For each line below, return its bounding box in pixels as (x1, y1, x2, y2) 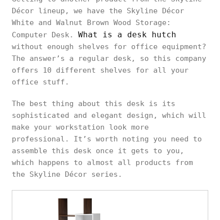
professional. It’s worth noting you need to (12, 134, 202, 143)
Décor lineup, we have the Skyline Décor (12, 6, 184, 15)
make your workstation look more (12, 122, 149, 132)
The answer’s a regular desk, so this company (12, 54, 206, 63)
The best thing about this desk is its (12, 99, 175, 108)
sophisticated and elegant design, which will (12, 110, 206, 120)
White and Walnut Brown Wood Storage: (12, 18, 171, 27)
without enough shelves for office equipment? (12, 42, 206, 51)
